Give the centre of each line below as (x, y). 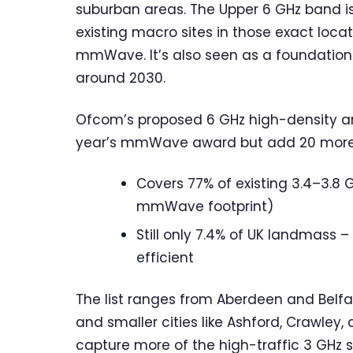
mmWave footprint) (204, 207)
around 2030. (121, 78)
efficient (165, 258)
